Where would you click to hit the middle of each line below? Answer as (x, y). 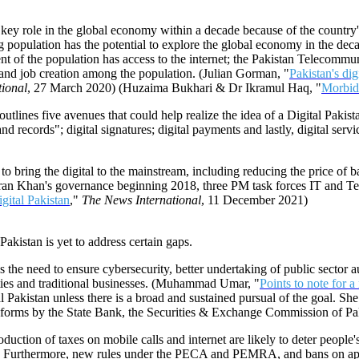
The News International (141, 200)
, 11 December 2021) (254, 200)
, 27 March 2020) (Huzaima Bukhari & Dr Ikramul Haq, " (174, 88)
